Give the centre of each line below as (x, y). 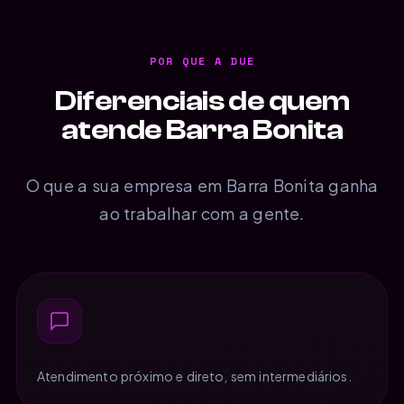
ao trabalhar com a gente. (202, 213)
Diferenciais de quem (202, 101)
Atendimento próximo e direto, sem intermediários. (194, 376)
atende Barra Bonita (202, 129)
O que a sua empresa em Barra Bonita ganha (202, 185)
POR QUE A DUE (202, 60)
